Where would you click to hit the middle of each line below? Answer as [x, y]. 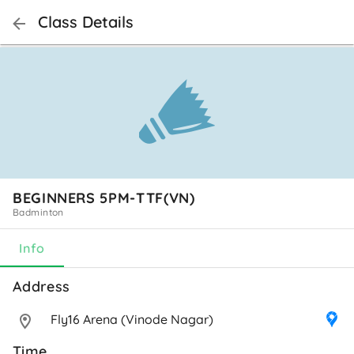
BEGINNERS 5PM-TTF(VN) [104, 198]
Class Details [86, 22]
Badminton [38, 212]
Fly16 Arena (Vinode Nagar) [132, 319]
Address [43, 286]
